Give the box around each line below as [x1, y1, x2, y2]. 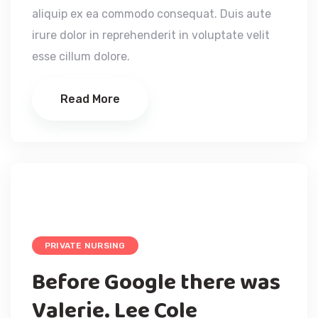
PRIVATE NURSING [45, 240, 126, 251]
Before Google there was [32, 264, 280, 301]
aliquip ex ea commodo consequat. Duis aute [32, 6, 271, 21]
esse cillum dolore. [32, 49, 130, 63]
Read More [60, 92, 120, 106]
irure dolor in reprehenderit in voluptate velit [32, 28, 270, 42]
